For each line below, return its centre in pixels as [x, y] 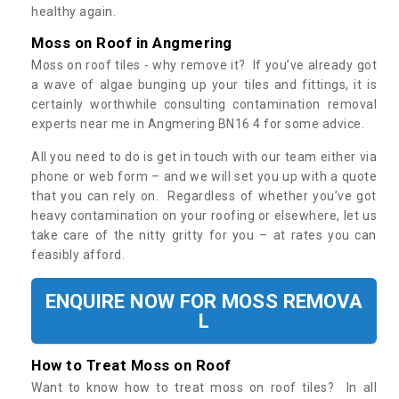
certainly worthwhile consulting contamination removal [204, 105]
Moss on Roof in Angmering [132, 43]
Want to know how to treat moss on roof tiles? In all [204, 388]
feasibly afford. [78, 255]
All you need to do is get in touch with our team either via [204, 157]
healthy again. [73, 12]
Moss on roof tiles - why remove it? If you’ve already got [204, 65]
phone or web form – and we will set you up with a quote [204, 177]
